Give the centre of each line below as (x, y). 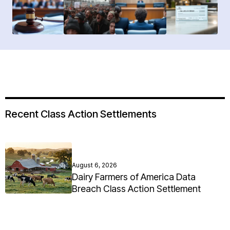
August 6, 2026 (94, 165)
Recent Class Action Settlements (81, 114)
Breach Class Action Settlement (136, 189)
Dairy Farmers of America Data (134, 177)
